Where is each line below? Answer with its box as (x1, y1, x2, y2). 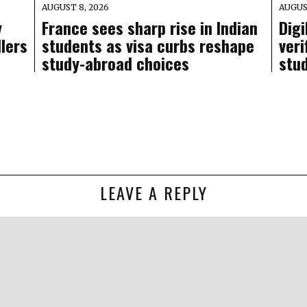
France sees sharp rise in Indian (41, 15, 258, 40)
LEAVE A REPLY (99, 180, 208, 206)
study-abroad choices (41, 51, 189, 76)
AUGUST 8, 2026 (41, 2, 109, 13)
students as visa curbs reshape (41, 33, 254, 58)
